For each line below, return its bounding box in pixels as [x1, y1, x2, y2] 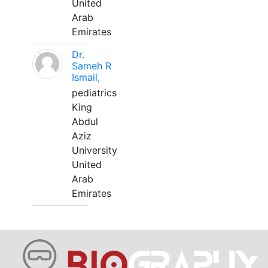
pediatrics [72, 87, 117, 99]
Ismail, [72, 71, 100, 83]
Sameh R [72, 60, 111, 72]
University [72, 144, 117, 156]
